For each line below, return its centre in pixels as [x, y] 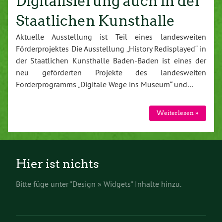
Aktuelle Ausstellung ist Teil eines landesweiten [111, 36]
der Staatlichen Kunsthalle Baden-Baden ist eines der [111, 60]
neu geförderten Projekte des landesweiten [111, 72]
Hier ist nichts [57, 164]
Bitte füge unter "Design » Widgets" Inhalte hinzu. [99, 184]
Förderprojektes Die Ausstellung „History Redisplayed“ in [111, 48]
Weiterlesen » [178, 113]
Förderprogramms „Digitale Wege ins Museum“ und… [105, 84]
